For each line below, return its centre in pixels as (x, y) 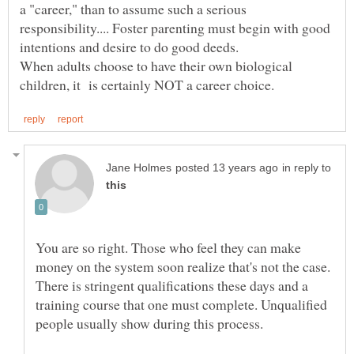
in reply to (307, 168)
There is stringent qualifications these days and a (172, 285)
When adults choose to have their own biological (156, 65)
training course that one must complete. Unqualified (181, 304)
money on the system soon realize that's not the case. (183, 266)
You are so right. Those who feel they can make (168, 247)
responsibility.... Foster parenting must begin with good (175, 27)
